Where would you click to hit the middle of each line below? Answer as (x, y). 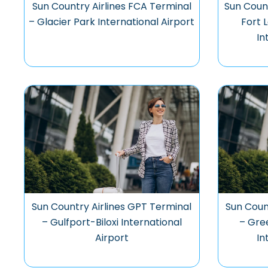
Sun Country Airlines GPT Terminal (112, 207)
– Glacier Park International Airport (112, 22)
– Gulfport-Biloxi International (112, 222)
